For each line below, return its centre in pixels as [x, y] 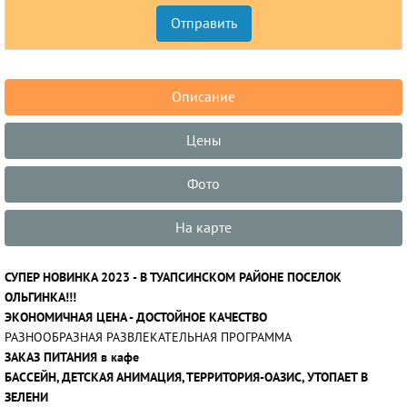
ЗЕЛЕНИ [26, 397]
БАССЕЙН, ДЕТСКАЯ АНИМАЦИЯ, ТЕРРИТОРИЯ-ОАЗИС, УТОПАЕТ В [186, 377]
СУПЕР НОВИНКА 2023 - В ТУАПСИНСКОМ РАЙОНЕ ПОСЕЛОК [173, 278]
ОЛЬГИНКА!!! [40, 298]
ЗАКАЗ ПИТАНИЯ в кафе [72, 357]
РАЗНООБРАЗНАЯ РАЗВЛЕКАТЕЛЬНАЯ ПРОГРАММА [148, 338]
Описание [203, 97]
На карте [203, 228]
